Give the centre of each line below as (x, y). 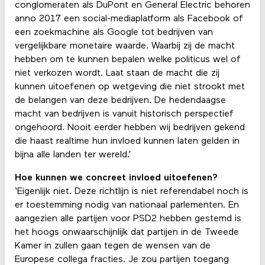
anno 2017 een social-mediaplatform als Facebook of (129, 19)
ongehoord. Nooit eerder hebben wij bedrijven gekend (130, 127)
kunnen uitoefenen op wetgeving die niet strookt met (130, 87)
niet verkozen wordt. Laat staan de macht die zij (117, 73)
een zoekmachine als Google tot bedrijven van (114, 32)
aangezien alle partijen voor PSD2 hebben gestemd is (128, 219)
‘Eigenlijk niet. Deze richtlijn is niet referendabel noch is (131, 191)
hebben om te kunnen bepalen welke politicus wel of (127, 59)
